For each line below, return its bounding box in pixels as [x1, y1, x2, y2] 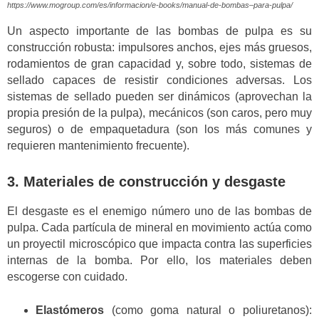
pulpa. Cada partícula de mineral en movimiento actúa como [7, 221, 312, 234]
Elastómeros [36, 303, 104, 316]
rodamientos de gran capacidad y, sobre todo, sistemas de [7, 58, 312, 70]
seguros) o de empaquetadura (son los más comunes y [7, 123, 312, 136]
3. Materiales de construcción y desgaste [7, 173, 286, 189]
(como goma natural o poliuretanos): [104, 303, 312, 316]
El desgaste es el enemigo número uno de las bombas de [7, 205, 312, 218]
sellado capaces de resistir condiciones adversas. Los [7, 74, 312, 87]
